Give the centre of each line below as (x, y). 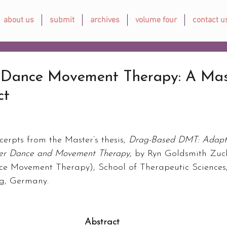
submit (62, 20)
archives (105, 20)
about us (19, 20)
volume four (156, 20)
